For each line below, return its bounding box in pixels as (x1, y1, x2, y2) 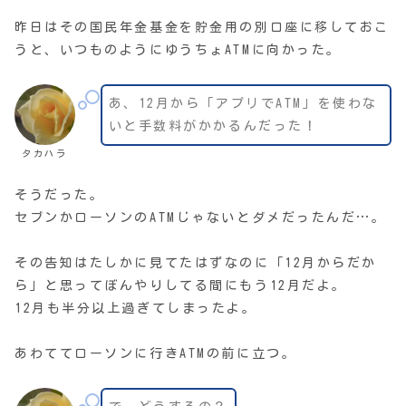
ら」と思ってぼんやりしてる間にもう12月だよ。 (14, 278, 347, 292)
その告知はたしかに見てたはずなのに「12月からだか (14, 256, 377, 269)
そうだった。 (14, 188, 105, 201)
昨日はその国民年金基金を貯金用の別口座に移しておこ (14, 20, 390, 34)
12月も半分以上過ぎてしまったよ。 (14, 301, 257, 314)
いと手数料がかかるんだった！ (108, 119, 319, 132)
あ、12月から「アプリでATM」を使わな (108, 96, 378, 110)
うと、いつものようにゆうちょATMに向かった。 (14, 43, 342, 56)
